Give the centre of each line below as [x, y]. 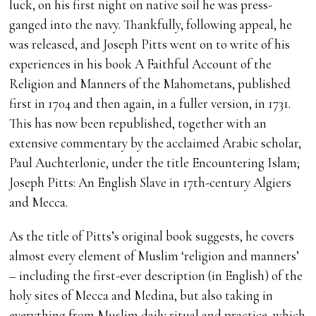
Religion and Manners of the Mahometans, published [150, 84]
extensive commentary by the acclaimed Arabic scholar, [156, 143]
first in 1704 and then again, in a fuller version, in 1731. [150, 104]
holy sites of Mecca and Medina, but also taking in [141, 296]
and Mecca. [39, 202]
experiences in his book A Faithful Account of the [141, 64]
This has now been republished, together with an [138, 123]
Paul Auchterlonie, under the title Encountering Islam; [155, 163]
